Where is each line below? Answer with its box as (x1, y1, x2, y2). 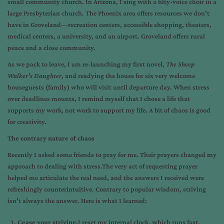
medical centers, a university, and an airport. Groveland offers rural (7, 32, 205, 40)
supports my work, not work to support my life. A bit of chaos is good (7, 106, 210, 114)
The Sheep (166, 60, 194, 68)
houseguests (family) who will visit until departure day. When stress (7, 83, 209, 91)
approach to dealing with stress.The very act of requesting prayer (7, 162, 197, 170)
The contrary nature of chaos (7, 134, 94, 142)
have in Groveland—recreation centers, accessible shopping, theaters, (7, 20, 211, 28)
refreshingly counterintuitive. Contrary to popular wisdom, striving (7, 185, 206, 193)
